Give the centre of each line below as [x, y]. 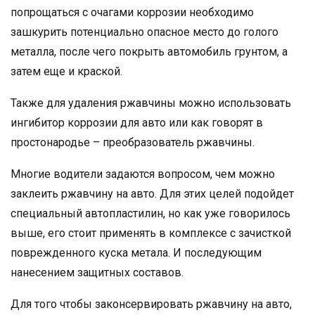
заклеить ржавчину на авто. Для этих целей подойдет [152, 194]
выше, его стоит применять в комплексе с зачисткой [151, 233]
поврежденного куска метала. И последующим [136, 253]
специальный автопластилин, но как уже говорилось [150, 214]
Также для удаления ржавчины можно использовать [151, 103]
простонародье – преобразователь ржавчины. [133, 143]
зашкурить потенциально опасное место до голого [144, 32]
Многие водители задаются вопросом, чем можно [143, 174]
